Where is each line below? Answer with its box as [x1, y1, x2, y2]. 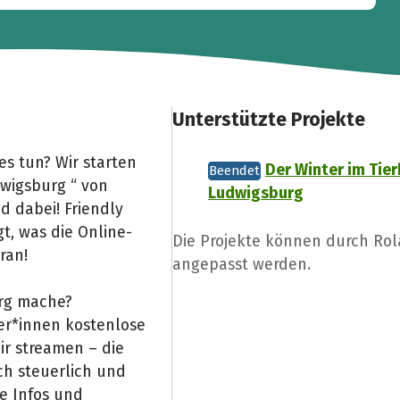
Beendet [209, 162, 261, 179]
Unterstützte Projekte [172, 108, 366, 131]
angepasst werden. [172, 254, 312, 274]
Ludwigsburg [208, 183, 304, 204]
